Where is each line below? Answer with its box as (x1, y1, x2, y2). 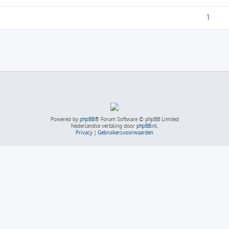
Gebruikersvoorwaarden (98, 129, 153, 136)
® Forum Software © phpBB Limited (94, 116, 179, 123)
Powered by (50, 116, 80, 123)
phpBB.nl (136, 123, 157, 129)
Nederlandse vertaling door (71, 123, 136, 129)
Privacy (76, 129, 93, 136)
